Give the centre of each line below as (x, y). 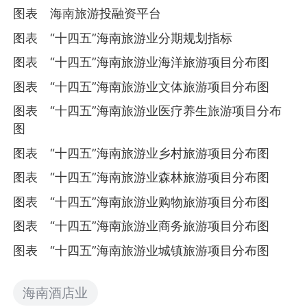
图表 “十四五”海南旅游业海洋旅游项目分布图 (142, 62)
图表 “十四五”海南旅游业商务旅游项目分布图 (142, 226)
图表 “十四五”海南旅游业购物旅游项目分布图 (142, 201)
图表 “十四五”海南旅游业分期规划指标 (123, 38)
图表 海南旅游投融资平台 (87, 14)
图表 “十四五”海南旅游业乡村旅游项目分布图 (142, 153)
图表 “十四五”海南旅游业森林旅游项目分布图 (142, 177)
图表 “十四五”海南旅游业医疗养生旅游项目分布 (148, 111)
